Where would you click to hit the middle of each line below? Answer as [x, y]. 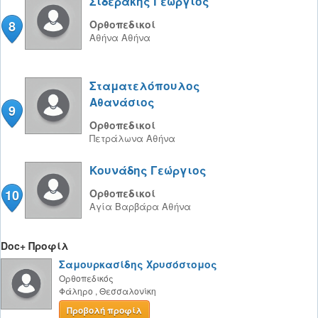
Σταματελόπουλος [145, 86]
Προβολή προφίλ [104, 310]
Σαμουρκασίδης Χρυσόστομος [138, 264]
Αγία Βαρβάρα [126, 206]
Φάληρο [76, 291]
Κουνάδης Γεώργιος [148, 170]
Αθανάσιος [122, 102]
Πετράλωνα [118, 138]
